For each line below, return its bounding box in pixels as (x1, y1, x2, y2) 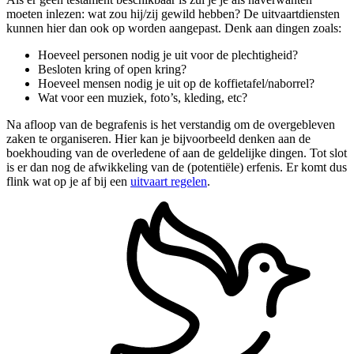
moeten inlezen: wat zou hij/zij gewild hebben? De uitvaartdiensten (6, 6, 340, 21)
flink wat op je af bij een (6, 174, 130, 188)
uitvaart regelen (130, 174, 207, 188)
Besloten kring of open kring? (38, 62, 186, 76)
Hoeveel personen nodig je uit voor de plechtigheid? (38, 47, 298, 62)
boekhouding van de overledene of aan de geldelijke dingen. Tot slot (6, 145, 347, 160)
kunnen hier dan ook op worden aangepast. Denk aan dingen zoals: (6, 21, 341, 35)
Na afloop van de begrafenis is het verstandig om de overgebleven (6, 117, 335, 131)
